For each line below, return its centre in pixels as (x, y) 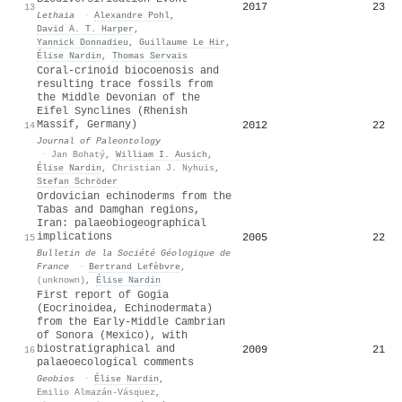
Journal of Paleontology (99, 140)
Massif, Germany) (87, 124)
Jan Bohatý (78, 154)
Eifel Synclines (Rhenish (112, 111)
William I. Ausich (162, 154)
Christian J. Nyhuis (163, 167)
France (53, 266)
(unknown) (61, 280)
